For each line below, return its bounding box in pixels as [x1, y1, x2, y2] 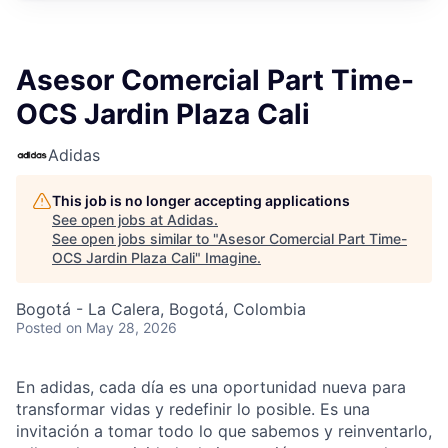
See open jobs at [52, 211, 167, 228]
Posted [16, 319, 62, 336]
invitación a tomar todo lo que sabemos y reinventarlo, [16, 421, 432, 441]
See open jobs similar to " [52, 230, 218, 247]
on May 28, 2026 [66, 319, 177, 336]
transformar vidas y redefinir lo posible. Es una [16, 399, 370, 419]
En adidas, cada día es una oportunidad [16, 377, 322, 397]
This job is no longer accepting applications [52, 192, 350, 209]
